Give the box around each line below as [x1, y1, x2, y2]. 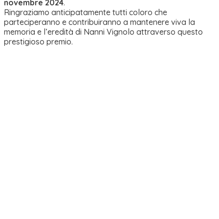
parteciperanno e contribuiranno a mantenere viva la [4, 17, 195, 27]
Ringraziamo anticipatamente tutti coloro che [4, 7, 167, 18]
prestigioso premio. [4, 37, 73, 47]
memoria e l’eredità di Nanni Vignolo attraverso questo [4, 27, 203, 37]
